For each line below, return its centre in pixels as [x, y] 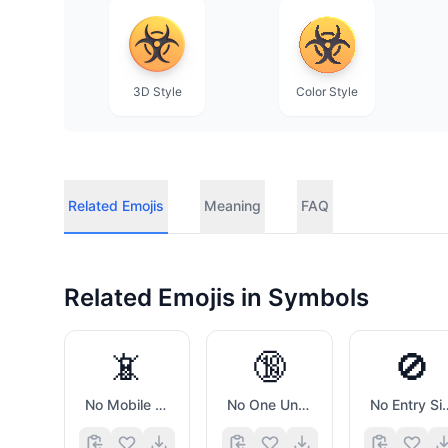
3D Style [157, 91]
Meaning [232, 205]
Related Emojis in [166, 297]
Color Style [327, 91]
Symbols [318, 297]
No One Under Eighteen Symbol [304, 404]
